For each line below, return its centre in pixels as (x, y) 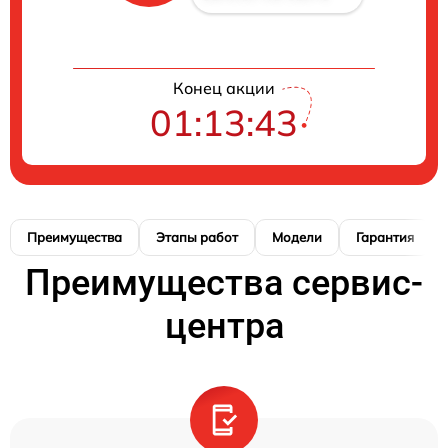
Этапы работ (197, 237)
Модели (297, 237)
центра (224, 326)
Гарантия (385, 237)
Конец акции (224, 88)
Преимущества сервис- (224, 283)
